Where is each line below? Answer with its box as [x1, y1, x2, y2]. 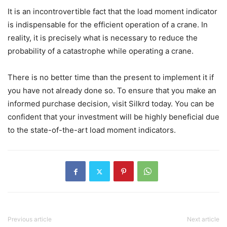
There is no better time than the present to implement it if [8, 72, 214, 83]
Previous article [8, 215, 52, 223]
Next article [187, 215, 219, 223]
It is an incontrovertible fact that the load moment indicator [8, 7, 217, 17]
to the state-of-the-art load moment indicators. [8, 125, 176, 135]
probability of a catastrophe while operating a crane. [8, 46, 194, 56]
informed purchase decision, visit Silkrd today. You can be [8, 99, 214, 109]
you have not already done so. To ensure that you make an [8, 86, 216, 96]
